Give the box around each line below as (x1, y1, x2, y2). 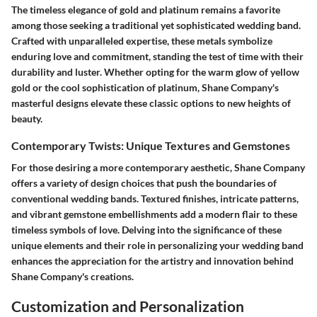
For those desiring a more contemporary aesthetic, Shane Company (11, 161, 305, 174)
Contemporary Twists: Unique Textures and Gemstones (11, 139, 290, 153)
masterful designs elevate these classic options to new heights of (11, 97, 291, 110)
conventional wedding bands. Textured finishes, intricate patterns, (11, 192, 299, 205)
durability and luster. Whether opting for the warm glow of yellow (11, 66, 299, 79)
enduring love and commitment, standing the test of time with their (11, 50, 304, 63)
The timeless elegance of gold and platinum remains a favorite (11, 4, 280, 16)
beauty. (11, 113, 42, 125)
